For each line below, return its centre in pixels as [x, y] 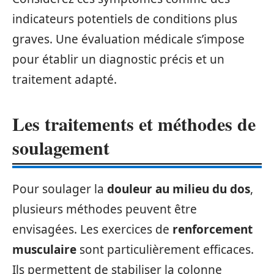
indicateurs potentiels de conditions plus [125, 19]
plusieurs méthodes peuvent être [105, 209]
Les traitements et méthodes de [134, 123]
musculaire [44, 249]
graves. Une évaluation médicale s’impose [128, 39]
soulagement [61, 147]
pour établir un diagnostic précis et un [118, 59]
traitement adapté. [65, 79]
